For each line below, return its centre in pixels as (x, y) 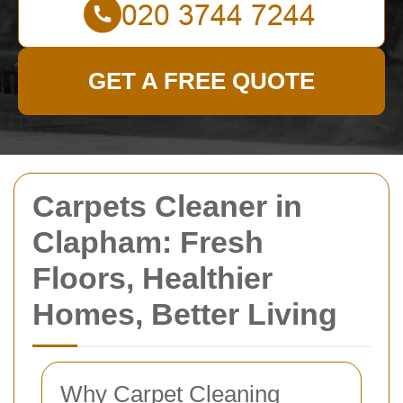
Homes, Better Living (185, 314)
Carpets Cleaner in (167, 206)
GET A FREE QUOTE (201, 81)
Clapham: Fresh (148, 242)
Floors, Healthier (152, 278)
